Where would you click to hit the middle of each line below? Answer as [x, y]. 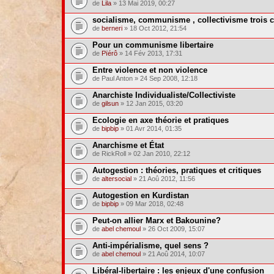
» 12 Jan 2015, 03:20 [150, 103]
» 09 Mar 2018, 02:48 [151, 204]
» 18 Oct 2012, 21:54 [154, 28]
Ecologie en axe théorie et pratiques [160, 120]
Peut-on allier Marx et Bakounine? [156, 220]
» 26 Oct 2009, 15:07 [172, 229]
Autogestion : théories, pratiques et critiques [176, 170]
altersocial [116, 179]
